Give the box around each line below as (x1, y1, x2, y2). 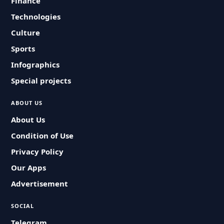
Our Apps (11, 162, 46, 172)
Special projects (11, 75, 71, 85)
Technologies (11, 11, 61, 21)
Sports (11, 43, 35, 53)
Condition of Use (11, 130, 74, 140)
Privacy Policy (11, 146, 64, 156)
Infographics (11, 59, 60, 69)
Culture (11, 27, 40, 37)
